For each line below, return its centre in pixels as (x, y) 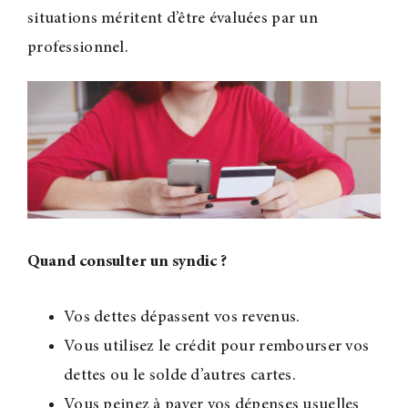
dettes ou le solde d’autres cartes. (179, 376)
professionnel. (77, 48)
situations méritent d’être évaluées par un (172, 19)
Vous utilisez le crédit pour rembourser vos (216, 347)
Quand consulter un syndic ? (127, 262)
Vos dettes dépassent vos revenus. (182, 317)
